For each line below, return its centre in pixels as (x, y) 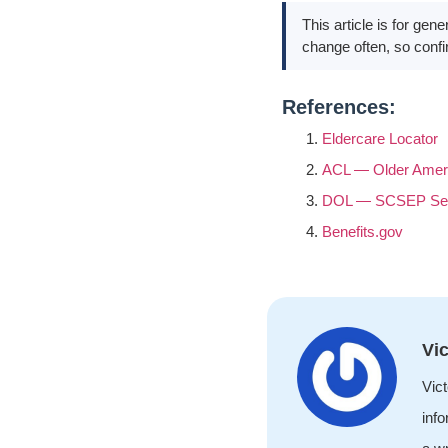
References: (339, 107)
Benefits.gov (362, 232)
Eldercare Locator (380, 139)
